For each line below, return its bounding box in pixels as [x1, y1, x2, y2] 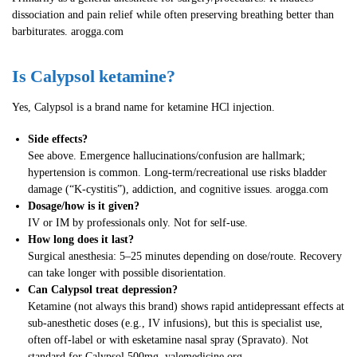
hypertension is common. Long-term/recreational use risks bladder [28, 167, 327, 179]
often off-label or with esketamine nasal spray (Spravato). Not [28, 334, 308, 347]
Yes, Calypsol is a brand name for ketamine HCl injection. [12, 100, 275, 113]
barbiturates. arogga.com [12, 25, 124, 38]
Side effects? [28, 133, 88, 146]
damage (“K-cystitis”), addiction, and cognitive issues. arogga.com [28, 183, 328, 196]
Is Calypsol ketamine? [12, 65, 175, 86]
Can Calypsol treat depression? [28, 284, 178, 296]
